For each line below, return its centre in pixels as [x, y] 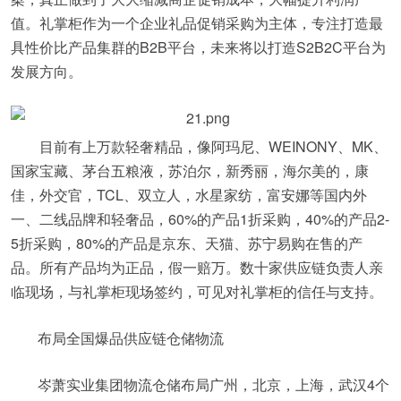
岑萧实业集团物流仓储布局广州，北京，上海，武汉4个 [213, 384]
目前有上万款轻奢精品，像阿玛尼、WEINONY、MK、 [199, 146]
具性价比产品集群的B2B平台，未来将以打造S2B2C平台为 [198, 47]
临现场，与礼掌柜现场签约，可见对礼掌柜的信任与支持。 [197, 291]
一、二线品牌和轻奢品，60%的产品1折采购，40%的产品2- [200, 219]
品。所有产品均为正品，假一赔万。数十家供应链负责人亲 [197, 267]
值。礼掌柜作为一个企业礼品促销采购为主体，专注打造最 [197, 23]
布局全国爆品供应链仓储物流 [131, 338]
